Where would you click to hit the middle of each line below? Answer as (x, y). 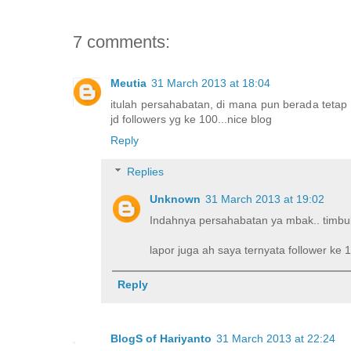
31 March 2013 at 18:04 (211, 83)
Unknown (175, 199)
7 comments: (121, 42)
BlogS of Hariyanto (161, 338)
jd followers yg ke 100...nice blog (191, 119)
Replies (146, 172)
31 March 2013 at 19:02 (265, 199)
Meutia (128, 83)
